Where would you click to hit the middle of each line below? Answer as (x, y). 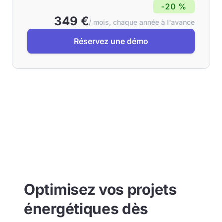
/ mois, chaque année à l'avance (142, 22)
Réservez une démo (111, 41)
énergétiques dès (86, 209)
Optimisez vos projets (100, 189)
